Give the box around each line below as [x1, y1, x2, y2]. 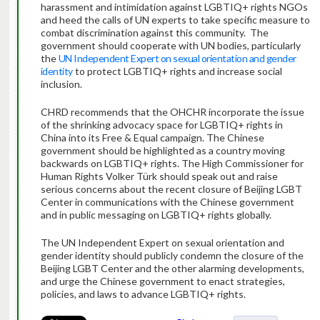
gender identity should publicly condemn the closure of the [40, 249, 304, 262]
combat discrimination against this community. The [40, 26, 269, 39]
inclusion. [40, 78, 82, 91]
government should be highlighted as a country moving [40, 144, 285, 157]
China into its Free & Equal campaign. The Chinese [40, 131, 264, 144]
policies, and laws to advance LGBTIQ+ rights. [40, 288, 246, 301]
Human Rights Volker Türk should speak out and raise [40, 170, 278, 183]
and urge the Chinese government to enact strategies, [40, 275, 285, 288]
